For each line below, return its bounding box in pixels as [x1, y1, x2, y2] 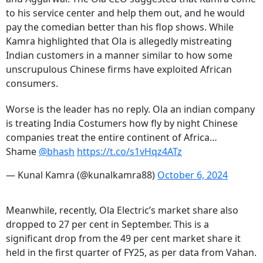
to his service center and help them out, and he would [6, 6, 245, 20]
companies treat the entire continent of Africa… [6, 131, 217, 144]
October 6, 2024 [157, 168, 228, 182]
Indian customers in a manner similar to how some [6, 49, 232, 62]
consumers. [6, 77, 60, 90]
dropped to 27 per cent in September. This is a [6, 218, 209, 231]
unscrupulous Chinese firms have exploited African [6, 63, 232, 76]
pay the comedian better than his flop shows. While [6, 21, 234, 34]
